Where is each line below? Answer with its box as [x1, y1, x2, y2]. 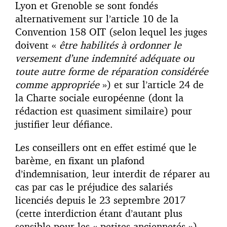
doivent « [15, 39, 59, 52]
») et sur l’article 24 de [99, 78, 204, 91]
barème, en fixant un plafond [15, 154, 144, 167]
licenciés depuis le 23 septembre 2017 [15, 194, 185, 207]
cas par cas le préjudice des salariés [15, 180, 173, 194]
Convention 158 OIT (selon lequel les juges [15, 25, 207, 39]
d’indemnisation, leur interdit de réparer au [15, 167, 210, 180]
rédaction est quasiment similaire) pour [15, 104, 192, 118]
